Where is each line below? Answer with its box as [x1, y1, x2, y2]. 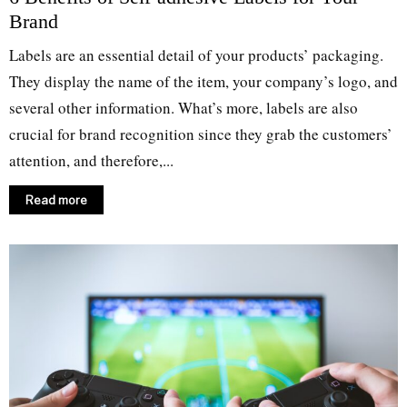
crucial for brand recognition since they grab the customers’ [9, 124, 392, 145]
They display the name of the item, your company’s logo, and [9, 71, 398, 93]
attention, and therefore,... [9, 150, 174, 172]
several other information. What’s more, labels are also [9, 97, 358, 119]
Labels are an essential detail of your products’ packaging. [9, 45, 383, 66]
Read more [25, 193, 87, 208]
